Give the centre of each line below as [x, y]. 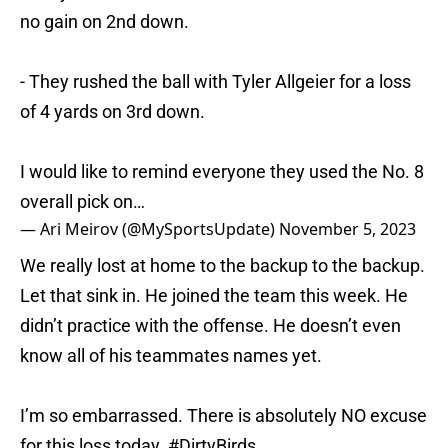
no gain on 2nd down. [104, 22]
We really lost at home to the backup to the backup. [222, 266]
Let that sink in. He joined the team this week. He [214, 296]
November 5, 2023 [347, 229]
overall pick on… [82, 202]
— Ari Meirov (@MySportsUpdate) [149, 229]
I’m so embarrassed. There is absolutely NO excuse [223, 416]
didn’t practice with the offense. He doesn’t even [210, 326]
